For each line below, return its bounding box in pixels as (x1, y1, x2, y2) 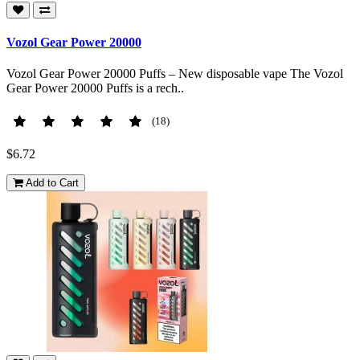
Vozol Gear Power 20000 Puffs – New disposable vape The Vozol (6, 67, 343, 81)
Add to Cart (26, 177, 79, 190)
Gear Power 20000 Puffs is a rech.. (6, 81, 184, 96)
